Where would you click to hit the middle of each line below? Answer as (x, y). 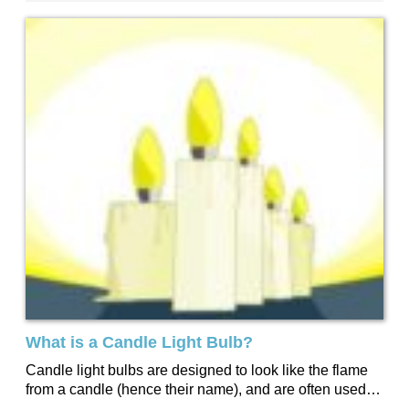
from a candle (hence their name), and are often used (196, 389)
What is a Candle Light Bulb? (139, 342)
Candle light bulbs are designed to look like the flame (197, 370)
